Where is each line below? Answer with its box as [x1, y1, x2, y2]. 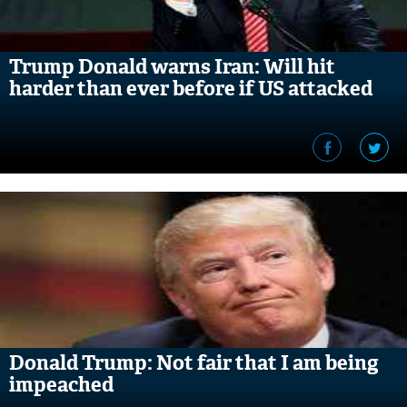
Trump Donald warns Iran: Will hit [9, 54, 335, 80]
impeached [9, 372, 114, 398]
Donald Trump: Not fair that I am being [9, 350, 379, 376]
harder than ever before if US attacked [9, 75, 372, 102]
